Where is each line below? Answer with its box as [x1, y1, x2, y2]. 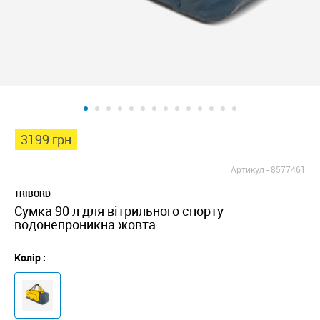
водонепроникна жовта [14, 216, 156, 233]
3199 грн [21, 131, 71, 148]
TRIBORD [14, 188, 51, 199]
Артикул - [231, 164, 269, 175]
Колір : [14, 251, 46, 264]
